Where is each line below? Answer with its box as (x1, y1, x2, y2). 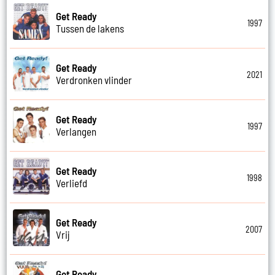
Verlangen (56, 125, 97, 138)
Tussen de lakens (56, 22, 125, 35)
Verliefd (56, 177, 88, 190)
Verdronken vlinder (56, 74, 133, 87)
